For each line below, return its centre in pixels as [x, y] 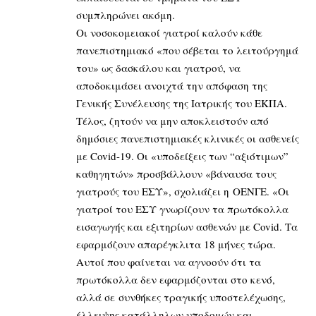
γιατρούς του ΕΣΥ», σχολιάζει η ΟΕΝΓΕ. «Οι [183, 191]
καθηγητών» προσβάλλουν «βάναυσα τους [176, 173]
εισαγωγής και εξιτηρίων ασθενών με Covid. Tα [187, 226]
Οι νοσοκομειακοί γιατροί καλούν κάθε [169, 32]
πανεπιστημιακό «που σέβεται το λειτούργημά [187, 50]
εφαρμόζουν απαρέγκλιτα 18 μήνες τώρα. [176, 244]
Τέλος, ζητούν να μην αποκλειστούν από [172, 120]
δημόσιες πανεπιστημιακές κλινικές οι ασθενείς [188, 138]
